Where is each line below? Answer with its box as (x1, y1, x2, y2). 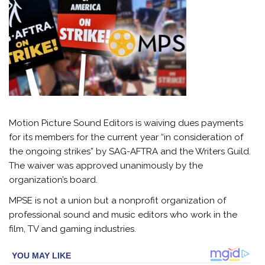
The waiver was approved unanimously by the (9, 160, 203, 171)
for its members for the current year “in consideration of (9, 131, 244, 143)
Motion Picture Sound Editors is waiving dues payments (9, 117, 244, 128)
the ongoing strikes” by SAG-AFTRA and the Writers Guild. (9, 146, 251, 157)
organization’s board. (9, 174, 98, 185)
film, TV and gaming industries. (9, 224, 137, 235)
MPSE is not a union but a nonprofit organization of (9, 195, 227, 206)
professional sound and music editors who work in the (9, 209, 238, 221)
